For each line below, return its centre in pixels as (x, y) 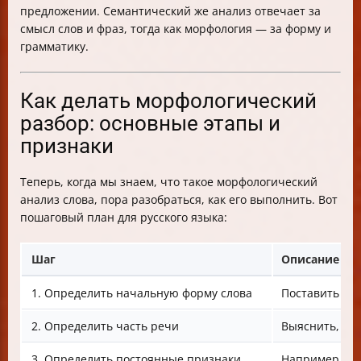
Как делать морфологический (168, 101)
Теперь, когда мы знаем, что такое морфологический (169, 182)
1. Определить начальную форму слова (142, 293)
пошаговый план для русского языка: (124, 217)
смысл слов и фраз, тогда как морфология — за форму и (176, 29)
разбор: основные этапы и (150, 123)
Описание (310, 259)
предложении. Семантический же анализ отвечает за (170, 11)
